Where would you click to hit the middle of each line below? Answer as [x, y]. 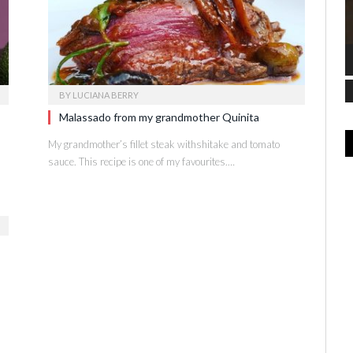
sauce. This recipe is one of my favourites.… [141, 161]
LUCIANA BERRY [106, 95]
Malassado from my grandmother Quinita [159, 117]
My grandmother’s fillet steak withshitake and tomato [164, 144]
